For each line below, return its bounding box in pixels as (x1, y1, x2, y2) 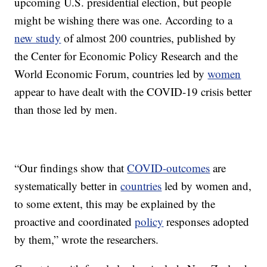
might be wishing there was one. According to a (14, 13, 233, 28)
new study (14, 30, 61, 46)
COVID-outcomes (127, 160, 210, 176)
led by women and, (162, 178, 252, 194)
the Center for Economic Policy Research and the (14, 48, 238, 64)
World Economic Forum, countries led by (14, 66, 208, 82)
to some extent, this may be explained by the (14, 196, 216, 212)
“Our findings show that (14, 160, 128, 176)
